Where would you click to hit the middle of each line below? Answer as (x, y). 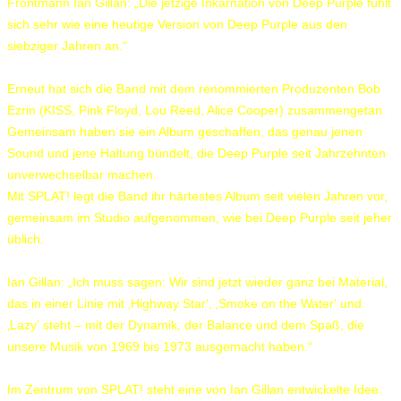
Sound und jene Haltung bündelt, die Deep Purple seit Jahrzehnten (196, 153)
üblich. (26, 239)
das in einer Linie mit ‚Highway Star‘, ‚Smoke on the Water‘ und (184, 303)
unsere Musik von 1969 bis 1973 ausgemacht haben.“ (160, 346)
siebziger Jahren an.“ (67, 45)
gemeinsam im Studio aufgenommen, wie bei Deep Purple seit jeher (200, 217)
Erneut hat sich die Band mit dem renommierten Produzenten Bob (194, 88)
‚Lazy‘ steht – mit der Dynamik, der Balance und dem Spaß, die (186, 324)
